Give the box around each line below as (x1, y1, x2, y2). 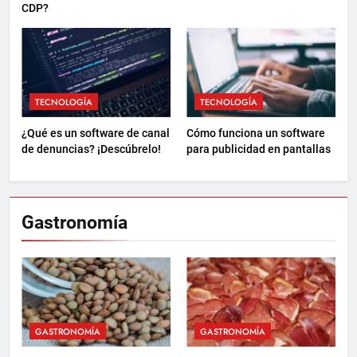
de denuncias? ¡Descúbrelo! (22, 142, 161, 155)
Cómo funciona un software (186, 126, 325, 139)
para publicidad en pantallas (186, 142, 331, 155)
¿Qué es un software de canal (22, 126, 170, 139)
